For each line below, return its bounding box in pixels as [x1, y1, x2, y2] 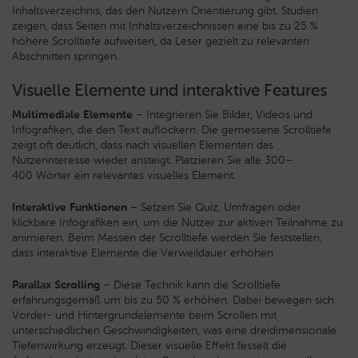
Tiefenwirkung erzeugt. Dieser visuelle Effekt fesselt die [12, 338, 287, 352]
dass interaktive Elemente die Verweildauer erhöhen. [12, 245, 276, 260]
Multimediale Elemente [12, 107, 133, 121]
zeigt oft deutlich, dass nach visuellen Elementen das [12, 137, 273, 152]
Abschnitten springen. [12, 49, 119, 63]
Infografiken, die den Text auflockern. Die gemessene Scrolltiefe [12, 122, 332, 137]
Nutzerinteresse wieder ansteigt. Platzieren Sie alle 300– [12, 153, 292, 167]
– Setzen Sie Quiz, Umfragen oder [127, 200, 301, 214]
